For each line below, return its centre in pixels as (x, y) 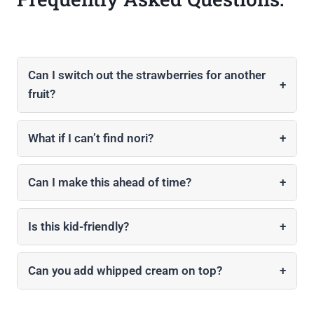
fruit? (42, 94)
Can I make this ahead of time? (110, 183)
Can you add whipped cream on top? (125, 271)
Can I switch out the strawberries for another (147, 75)
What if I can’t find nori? (91, 138)
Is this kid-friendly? (78, 227)
